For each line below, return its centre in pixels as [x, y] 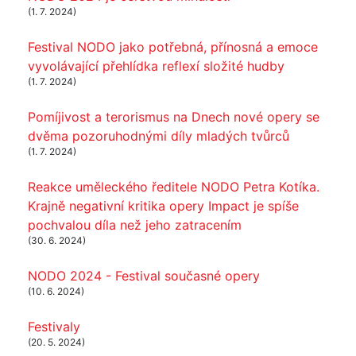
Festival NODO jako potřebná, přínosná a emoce [173, 46]
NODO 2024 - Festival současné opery [144, 275]
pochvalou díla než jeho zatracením [135, 224]
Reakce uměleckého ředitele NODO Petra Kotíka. [174, 186]
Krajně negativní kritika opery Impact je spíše [163, 205]
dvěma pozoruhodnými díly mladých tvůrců [159, 135]
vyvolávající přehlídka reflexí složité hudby [156, 66]
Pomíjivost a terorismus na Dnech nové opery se [174, 116]
